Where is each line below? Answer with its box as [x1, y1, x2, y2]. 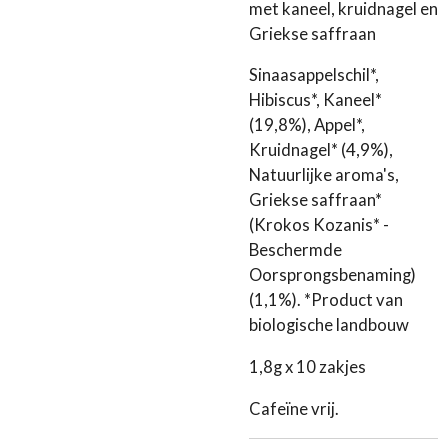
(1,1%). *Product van [249, 290, 403, 311]
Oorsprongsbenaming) [249, 265, 416, 286]
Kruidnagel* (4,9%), [249, 140, 393, 161]
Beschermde [249, 240, 342, 261]
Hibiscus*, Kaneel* [249, 90, 382, 111]
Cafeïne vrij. [249, 398, 339, 419]
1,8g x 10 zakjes [249, 357, 366, 378]
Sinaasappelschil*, [249, 65, 379, 86]
